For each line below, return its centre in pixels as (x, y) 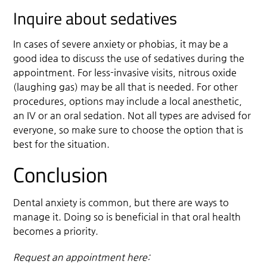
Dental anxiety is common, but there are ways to (121, 202)
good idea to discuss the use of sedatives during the (129, 58)
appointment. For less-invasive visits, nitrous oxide (125, 72)
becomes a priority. (56, 231)
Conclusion (61, 174)
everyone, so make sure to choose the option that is (128, 129)
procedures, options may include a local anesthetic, (128, 101)
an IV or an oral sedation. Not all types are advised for (132, 115)
